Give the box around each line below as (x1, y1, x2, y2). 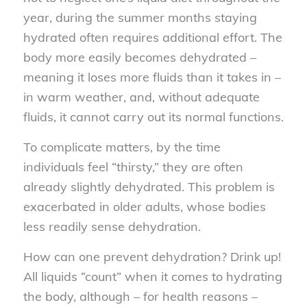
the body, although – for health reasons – (23, 288, 258, 305)
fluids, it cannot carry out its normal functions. (23, 108, 284, 125)
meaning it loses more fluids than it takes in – (23, 69, 281, 85)
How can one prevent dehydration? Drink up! (23, 249, 281, 265)
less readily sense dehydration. (23, 218, 201, 234)
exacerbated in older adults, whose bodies (23, 198, 266, 214)
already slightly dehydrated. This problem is (23, 178, 275, 195)
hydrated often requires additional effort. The (23, 29, 282, 45)
